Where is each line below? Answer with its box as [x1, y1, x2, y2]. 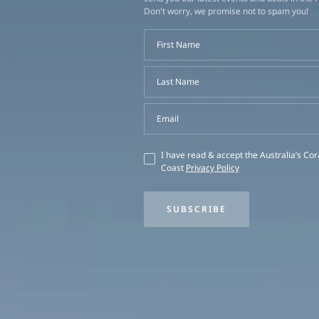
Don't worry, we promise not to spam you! [144, 5, 308, 17]
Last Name [157, 75, 200, 88]
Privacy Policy [186, 162, 239, 174]
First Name [157, 38, 201, 51]
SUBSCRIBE [167, 203, 226, 215]
